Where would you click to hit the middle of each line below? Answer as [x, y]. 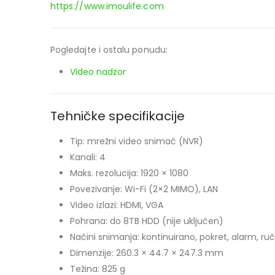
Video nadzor [98, 72]
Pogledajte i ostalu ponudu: [109, 49]
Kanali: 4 [88, 157]
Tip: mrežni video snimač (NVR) [137, 141]
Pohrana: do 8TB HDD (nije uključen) [147, 221]
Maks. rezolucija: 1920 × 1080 [129, 173]
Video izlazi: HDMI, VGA [117, 205]
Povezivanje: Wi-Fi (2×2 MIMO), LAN [144, 189]
